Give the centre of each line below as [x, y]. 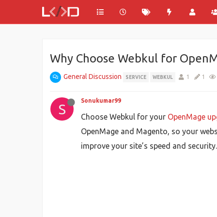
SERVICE [136, 77]
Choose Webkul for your [124, 117]
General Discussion [93, 77]
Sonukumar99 [101, 101]
